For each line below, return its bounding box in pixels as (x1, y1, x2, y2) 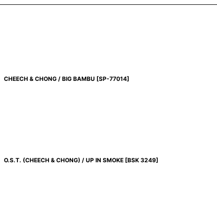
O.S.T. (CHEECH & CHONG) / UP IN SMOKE (3, 156, 124, 164)
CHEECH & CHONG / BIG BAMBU (3, 75, 95, 82)
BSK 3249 (127, 156, 156, 164)
